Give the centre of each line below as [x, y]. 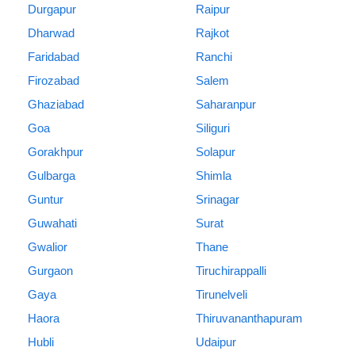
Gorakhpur [55, 152]
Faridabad [53, 57]
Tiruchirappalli [231, 271]
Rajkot [212, 33]
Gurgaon [50, 271]
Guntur [46, 200]
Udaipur [216, 342]
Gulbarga [52, 176]
